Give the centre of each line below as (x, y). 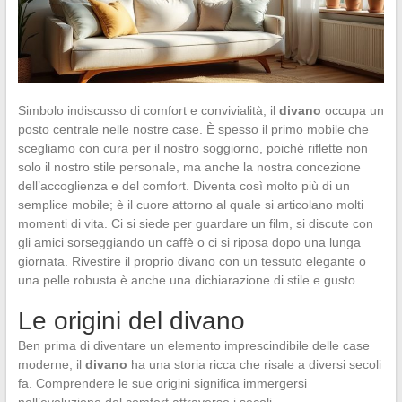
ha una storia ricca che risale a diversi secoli (254, 364)
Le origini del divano (131, 320)
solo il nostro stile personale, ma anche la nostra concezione (189, 166)
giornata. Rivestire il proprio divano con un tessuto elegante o (192, 261)
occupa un (352, 110)
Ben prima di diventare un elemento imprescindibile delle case (193, 345)
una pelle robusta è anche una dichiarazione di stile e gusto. (190, 280)
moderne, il (51, 364)
